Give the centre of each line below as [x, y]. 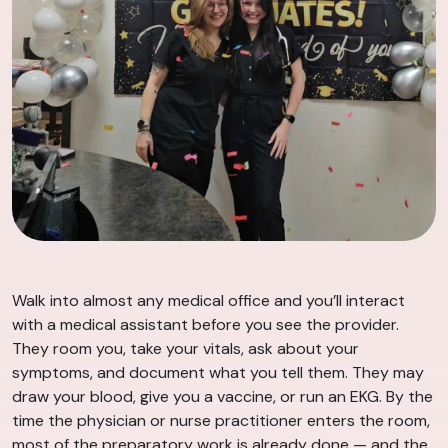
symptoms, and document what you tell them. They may [218, 373]
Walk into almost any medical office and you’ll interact [208, 301]
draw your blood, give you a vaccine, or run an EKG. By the [222, 397]
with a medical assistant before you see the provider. [205, 325]
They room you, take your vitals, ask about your [185, 349]
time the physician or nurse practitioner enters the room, [221, 421]
